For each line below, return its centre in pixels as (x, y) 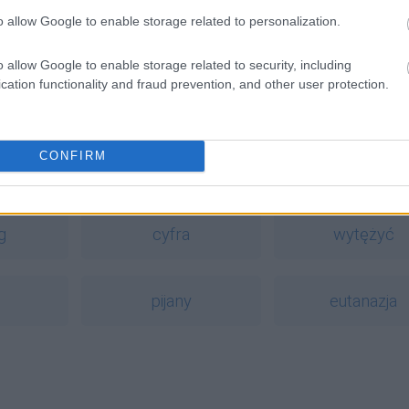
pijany (171, 300)
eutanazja (364, 300)
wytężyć (363, 234)
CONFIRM (73, 156)
